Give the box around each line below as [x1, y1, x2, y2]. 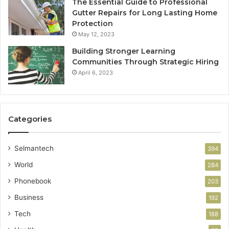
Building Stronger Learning [72, 46, 175, 56]
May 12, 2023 [78, 30, 114, 38]
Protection [72, 18, 113, 28]
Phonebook [14, 176, 51, 185]
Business [14, 193, 43, 201]
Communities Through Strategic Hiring [72, 57, 219, 66]
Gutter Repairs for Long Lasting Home [72, 8, 217, 17]
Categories [8, 113, 52, 124]
